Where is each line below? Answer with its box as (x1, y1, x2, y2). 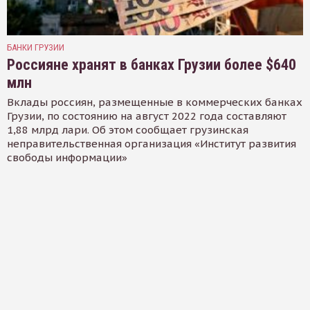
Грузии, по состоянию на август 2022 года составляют (7, 109, 286, 122)
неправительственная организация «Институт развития (7, 136, 296, 150)
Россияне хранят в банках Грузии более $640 (7, 55, 296, 73)
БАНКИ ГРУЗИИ (7, 42, 64, 53)
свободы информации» (7, 150, 127, 164)
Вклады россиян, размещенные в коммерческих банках (7, 95, 302, 109)
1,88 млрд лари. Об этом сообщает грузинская (7, 122, 248, 136)
